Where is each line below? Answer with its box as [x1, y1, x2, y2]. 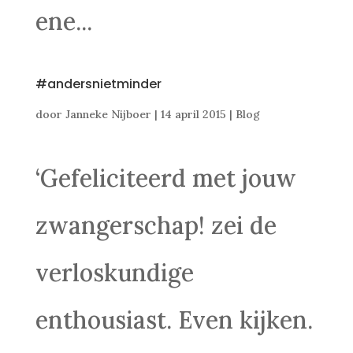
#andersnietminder [35, 75, 162, 93]
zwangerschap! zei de [35, 210, 277, 240]
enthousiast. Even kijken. [35, 305, 313, 335]
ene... [35, 6, 92, 36]
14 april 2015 [160, 107, 226, 121]
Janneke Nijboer [65, 107, 151, 121]
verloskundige [35, 258, 194, 288]
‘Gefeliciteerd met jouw [35, 163, 296, 193]
